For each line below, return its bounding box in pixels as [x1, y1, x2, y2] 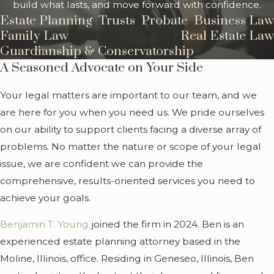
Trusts [98, 13, 135, 29]
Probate [141, 13, 188, 29]
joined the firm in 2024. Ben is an [89, 218, 244, 231]
